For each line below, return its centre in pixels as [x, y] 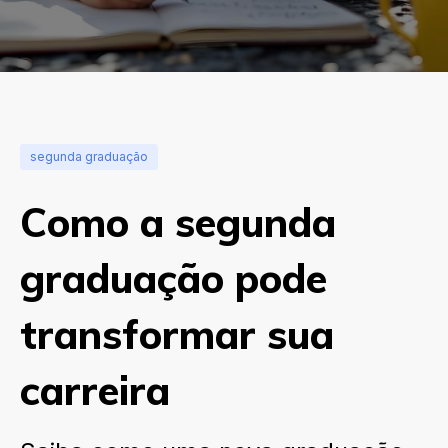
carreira [95, 390]
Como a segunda [178, 222]
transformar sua [177, 334]
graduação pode [173, 278]
